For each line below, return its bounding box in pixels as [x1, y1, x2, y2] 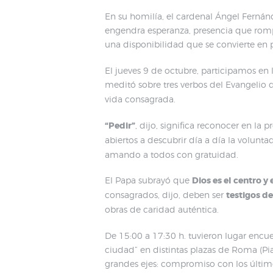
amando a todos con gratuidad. [105, 149, 238, 160]
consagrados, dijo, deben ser [105, 190, 226, 200]
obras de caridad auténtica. [105, 204, 219, 215]
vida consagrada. [105, 94, 175, 105]
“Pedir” [105, 119, 135, 131]
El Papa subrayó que [105, 175, 192, 186]
